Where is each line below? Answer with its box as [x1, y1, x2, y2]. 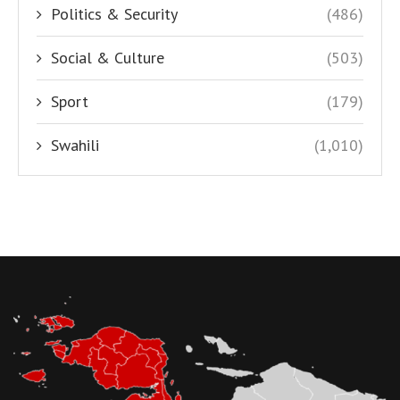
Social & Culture [51, 47, 164, 69]
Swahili [51, 135, 99, 156]
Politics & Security [51, 4, 178, 25]
